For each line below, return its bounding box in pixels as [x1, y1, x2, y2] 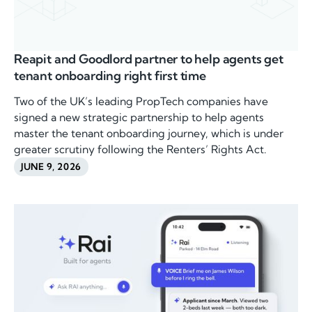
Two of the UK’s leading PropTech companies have [14, 95, 269, 109]
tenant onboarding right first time [14, 68, 206, 84]
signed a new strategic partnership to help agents [14, 111, 265, 125]
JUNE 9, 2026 [21, 161, 82, 173]
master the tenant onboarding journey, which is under [14, 127, 284, 141]
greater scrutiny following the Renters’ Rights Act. [14, 143, 267, 157]
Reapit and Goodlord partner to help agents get [14, 51, 283, 68]
